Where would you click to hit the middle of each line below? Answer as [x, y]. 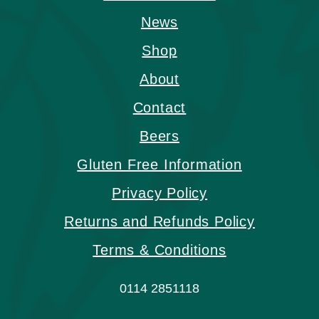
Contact [159, 108]
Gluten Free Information [159, 165]
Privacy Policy [159, 193]
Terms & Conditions [159, 250]
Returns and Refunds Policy [159, 222]
